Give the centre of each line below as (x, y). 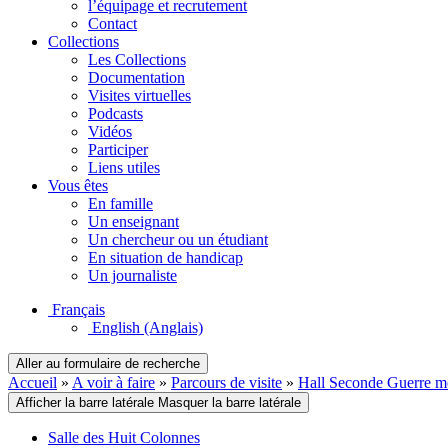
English (116, 327)
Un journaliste (132, 275)
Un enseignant (133, 221)
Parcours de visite (226, 382)
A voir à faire (113, 382)
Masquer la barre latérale (229, 402)
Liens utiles (124, 167)
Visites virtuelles (139, 95)
